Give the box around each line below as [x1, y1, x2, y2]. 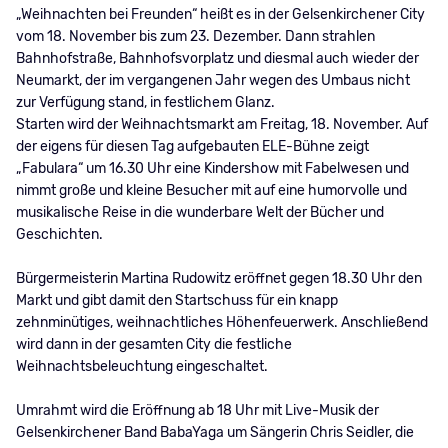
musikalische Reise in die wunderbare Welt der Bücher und [15, 204, 384, 222]
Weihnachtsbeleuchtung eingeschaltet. [15, 358, 268, 376]
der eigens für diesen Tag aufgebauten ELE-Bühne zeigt [15, 138, 369, 156]
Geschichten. [15, 226, 103, 244]
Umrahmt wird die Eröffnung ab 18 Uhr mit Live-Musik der [15, 402, 379, 420]
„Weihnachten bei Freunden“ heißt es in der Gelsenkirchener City [15, 6, 425, 24]
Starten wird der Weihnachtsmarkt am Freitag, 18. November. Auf [15, 116, 428, 134]
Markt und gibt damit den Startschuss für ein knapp [15, 292, 338, 310]
